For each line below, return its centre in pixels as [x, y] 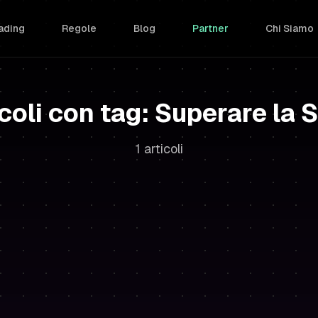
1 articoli [159, 149]
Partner [210, 28]
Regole [79, 28]
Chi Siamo [290, 28]
